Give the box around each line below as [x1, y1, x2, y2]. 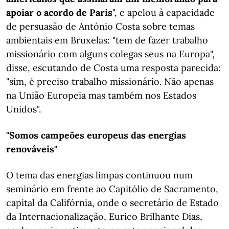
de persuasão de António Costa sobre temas [6, 20, 195, 32]
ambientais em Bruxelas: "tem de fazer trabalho [6, 34, 208, 46]
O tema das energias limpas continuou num [6, 169, 193, 181]
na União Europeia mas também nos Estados [6, 89, 196, 101]
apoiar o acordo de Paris [6, 7, 112, 18]
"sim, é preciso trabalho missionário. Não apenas [6, 76, 214, 87]
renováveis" [6, 143, 57, 155]
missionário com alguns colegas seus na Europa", [6, 48, 215, 60]
